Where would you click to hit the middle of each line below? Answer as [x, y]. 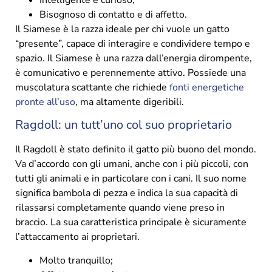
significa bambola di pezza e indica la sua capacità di [127, 193]
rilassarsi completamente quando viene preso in [120, 208]
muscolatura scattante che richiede [92, 87]
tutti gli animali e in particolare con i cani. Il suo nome [131, 179]
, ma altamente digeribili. [130, 102]
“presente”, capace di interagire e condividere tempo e [133, 43]
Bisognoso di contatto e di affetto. [113, 14]
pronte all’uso [45, 102]
